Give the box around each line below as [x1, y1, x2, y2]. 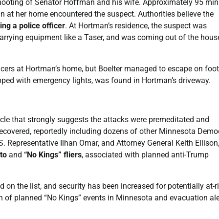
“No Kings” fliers [24, 150, 82, 159]
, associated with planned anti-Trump [82, 150, 209, 159]
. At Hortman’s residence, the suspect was [65, 21, 207, 30]
